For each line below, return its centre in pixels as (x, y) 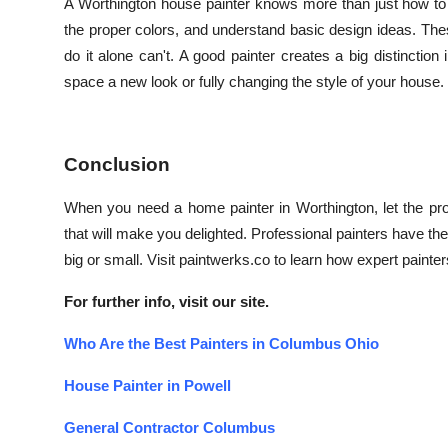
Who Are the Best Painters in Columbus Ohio (221, 343)
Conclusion (117, 164)
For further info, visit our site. (166, 301)
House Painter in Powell (147, 385)
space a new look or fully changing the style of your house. (254, 81)
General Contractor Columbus (169, 427)
